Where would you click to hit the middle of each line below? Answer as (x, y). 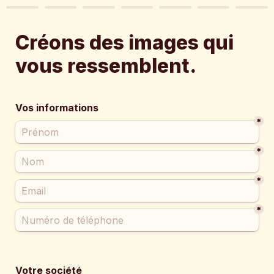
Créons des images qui (124, 43)
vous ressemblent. (108, 66)
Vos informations (57, 108)
